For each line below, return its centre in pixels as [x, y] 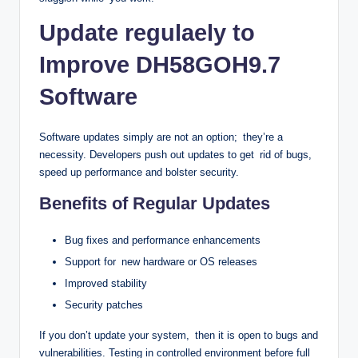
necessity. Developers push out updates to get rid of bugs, [175, 154]
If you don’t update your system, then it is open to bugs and [179, 336]
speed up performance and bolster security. [139, 172]
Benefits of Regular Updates [155, 203]
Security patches [104, 305]
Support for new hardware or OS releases [161, 261]
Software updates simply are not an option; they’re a [161, 137]
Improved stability [106, 283]
